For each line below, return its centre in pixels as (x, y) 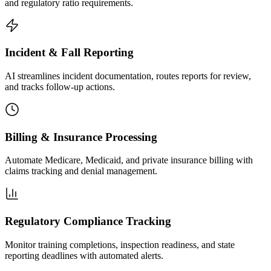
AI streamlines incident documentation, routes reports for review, (128, 76)
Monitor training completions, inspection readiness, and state (120, 244)
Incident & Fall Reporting (69, 53)
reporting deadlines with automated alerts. (84, 255)
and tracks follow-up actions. (60, 87)
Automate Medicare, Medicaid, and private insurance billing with (129, 160)
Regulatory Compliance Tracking (88, 221)
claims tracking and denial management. (81, 171)
